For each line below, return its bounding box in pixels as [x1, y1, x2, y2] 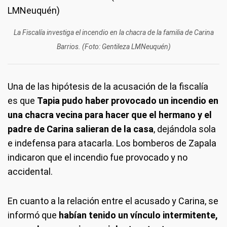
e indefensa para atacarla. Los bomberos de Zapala [8, 138, 216, 148]
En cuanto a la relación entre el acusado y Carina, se [8, 196, 218, 206]
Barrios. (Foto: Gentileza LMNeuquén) [56, 43, 171, 51]
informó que [8, 210, 57, 220]
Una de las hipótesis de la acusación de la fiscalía [8, 81, 208, 92]
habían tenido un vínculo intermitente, [57, 210, 218, 220]
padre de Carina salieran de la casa [8, 124, 154, 134]
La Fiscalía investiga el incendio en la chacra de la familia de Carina [13, 28, 214, 36]
